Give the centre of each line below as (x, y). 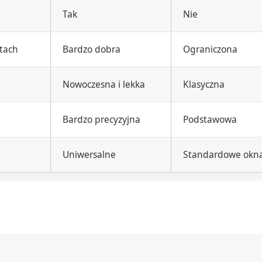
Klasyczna (204, 84)
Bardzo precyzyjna (101, 119)
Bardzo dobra (92, 49)
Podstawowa (210, 119)
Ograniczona (210, 49)
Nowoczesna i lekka (104, 84)
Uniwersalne (89, 154)
